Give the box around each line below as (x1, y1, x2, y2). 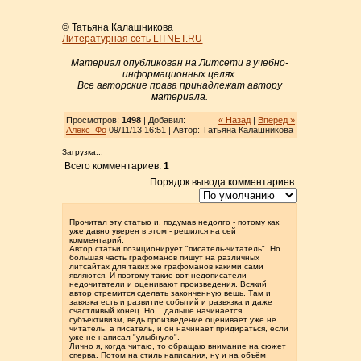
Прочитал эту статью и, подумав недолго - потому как (69, 218, 280, 226)
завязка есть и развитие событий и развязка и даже (69, 297, 273, 306)
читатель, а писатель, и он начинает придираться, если (69, 324, 289, 333)
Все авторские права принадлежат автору (77, 80, 282, 91)
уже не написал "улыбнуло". (69, 333, 180, 342)
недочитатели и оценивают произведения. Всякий (69, 280, 268, 288)
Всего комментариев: (62, 160, 164, 172)
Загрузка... (62, 147, 104, 156)
